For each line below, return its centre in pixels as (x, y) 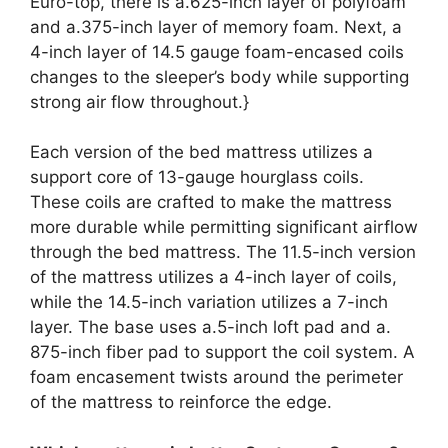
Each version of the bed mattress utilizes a (201, 152)
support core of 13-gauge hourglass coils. (197, 177)
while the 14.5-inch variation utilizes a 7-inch (209, 302)
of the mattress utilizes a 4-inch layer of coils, (213, 277)
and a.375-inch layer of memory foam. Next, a (216, 26)
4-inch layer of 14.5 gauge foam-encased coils (217, 51)
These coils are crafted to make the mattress (211, 202)
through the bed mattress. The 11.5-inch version (223, 252)
